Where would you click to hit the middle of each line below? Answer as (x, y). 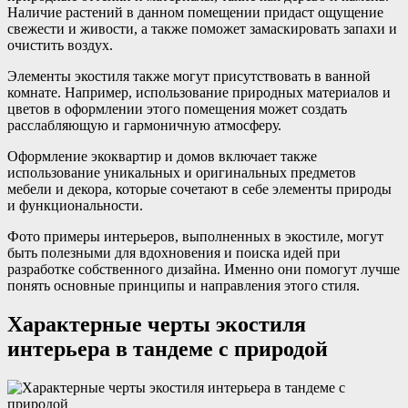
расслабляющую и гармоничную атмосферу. (144, 125)
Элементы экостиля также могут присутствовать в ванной (189, 76)
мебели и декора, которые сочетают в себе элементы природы (199, 189)
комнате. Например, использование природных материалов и (199, 92)
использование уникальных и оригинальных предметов (182, 172)
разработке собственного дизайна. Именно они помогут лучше (204, 269)
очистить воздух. (60, 45)
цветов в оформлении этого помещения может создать (177, 108)
